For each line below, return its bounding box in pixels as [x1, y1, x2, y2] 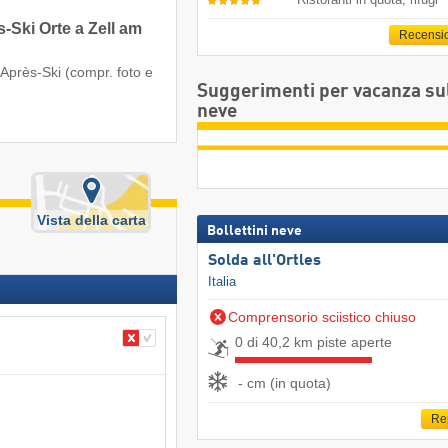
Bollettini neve [206, 223, 302, 238]
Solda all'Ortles [207, 252, 321, 269]
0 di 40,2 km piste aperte [234, 333, 392, 350]
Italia [207, 273, 236, 289]
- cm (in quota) [237, 375, 331, 392]
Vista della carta [36, 211, 146, 228]
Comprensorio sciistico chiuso [227, 308, 416, 325]
